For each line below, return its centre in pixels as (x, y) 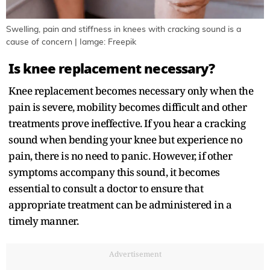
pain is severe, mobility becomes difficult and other (127, 107)
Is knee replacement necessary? (111, 68)
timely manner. (43, 221)
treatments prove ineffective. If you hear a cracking (127, 123)
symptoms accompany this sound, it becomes (114, 172)
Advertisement (135, 254)
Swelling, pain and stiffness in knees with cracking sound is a (124, 29)
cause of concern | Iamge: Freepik (71, 42)
